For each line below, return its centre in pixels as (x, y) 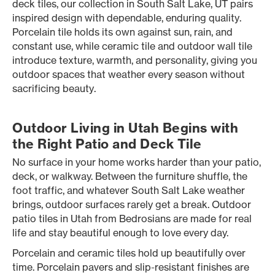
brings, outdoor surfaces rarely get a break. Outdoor (132, 204)
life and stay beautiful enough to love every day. (120, 233)
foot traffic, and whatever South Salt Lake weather (129, 190)
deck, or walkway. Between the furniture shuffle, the (130, 176)
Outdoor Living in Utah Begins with (125, 128)
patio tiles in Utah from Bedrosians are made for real (132, 219)
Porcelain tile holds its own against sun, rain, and (122, 32)
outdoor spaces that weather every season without (129, 74)
